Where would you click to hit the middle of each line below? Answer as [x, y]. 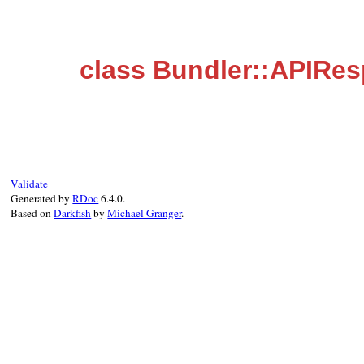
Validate [30, 184]
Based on [32, 213]
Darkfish [73, 213]
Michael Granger [145, 213]
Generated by [42, 198]
